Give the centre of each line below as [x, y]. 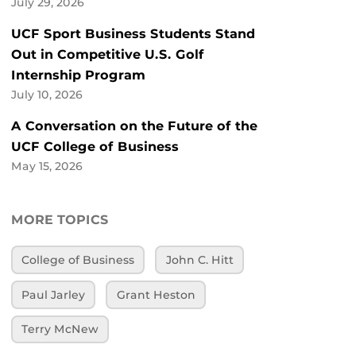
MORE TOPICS [60, 220]
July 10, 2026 [47, 95]
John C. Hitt [199, 260]
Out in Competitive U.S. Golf [108, 55]
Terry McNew [60, 329]
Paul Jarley [54, 294]
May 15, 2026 [47, 166]
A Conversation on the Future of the [134, 126]
